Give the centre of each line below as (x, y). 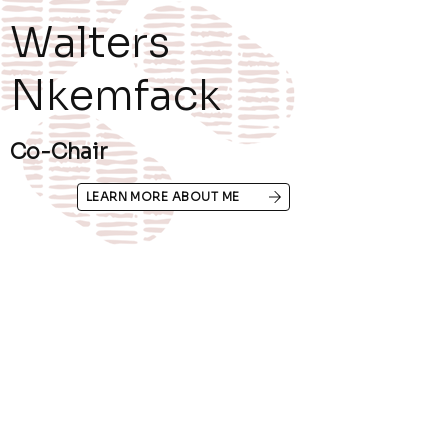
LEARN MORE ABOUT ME (162, 197)
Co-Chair (59, 152)
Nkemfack (116, 96)
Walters (90, 43)
